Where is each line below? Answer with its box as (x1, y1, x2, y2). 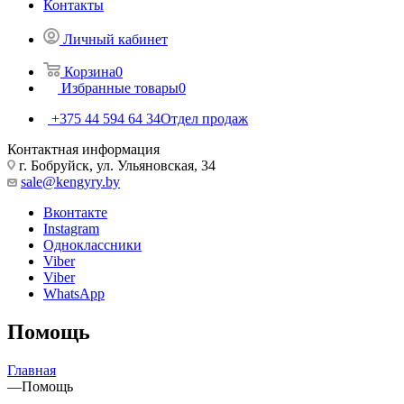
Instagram (43, 220, 99, 236)
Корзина (64, 63, 115, 79)
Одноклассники (43, 236, 142, 252)
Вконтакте (43, 204, 107, 220)
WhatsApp (43, 285, 105, 301)
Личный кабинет (63, 31, 168, 47)
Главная (7, 362, 56, 378)
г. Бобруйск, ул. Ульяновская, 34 (15, 157, 216, 173)
